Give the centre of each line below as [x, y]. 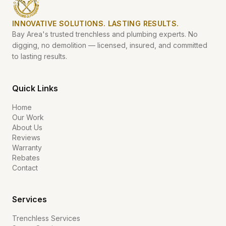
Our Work [28, 117]
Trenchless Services [46, 218]
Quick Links [35, 88]
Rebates [26, 158]
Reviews [26, 137]
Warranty [27, 148]
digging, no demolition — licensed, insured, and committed [110, 45]
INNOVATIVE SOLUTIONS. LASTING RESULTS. [96, 23]
